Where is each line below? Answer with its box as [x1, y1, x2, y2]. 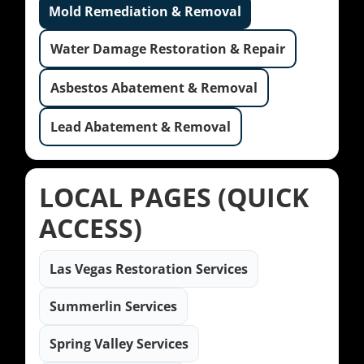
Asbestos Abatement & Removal [50, 79, 258, 97]
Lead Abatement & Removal [50, 118, 231, 136]
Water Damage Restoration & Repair [50, 40, 285, 58]
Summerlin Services [50, 297, 177, 316]
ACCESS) [39, 210, 142, 246]
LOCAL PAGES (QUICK [39, 180, 309, 215]
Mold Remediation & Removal [49, 2, 241, 21]
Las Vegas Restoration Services [50, 260, 248, 279]
